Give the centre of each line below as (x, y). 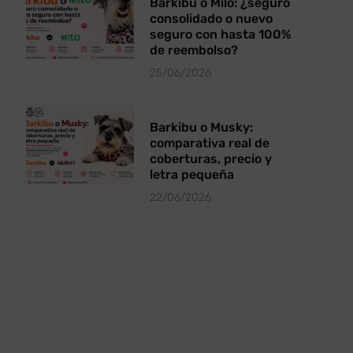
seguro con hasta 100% (221, 34)
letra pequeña (192, 174)
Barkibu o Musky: (202, 127)
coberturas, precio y (211, 158)
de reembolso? (194, 50)
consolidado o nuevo (212, 18)
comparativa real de (210, 143)
